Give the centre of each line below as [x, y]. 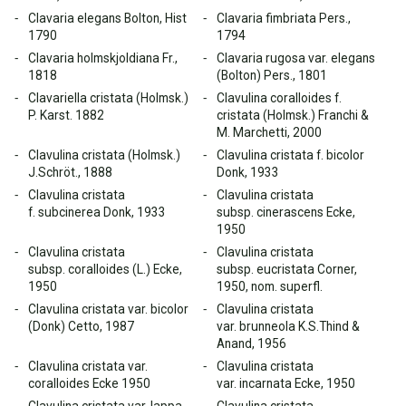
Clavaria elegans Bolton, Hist [107, 18]
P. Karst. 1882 [66, 115]
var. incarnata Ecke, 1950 [286, 383]
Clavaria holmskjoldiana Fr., [103, 58]
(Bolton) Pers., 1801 [272, 75]
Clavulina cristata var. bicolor [108, 309]
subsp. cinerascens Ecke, [286, 212]
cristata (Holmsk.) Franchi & [293, 115]
